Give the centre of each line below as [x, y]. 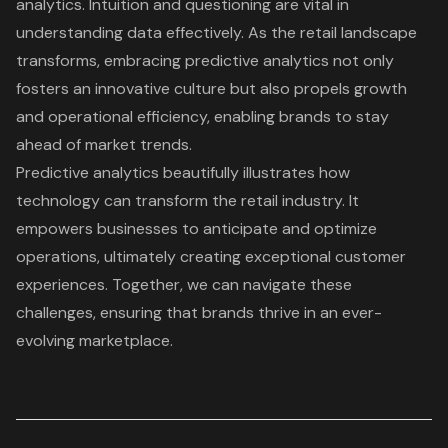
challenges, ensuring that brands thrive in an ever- [199, 313]
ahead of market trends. [104, 145]
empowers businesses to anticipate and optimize [196, 229]
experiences [60, 285]
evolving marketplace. [94, 341]
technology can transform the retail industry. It [187, 201]
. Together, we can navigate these [228, 285]
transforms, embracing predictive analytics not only [205, 61]
